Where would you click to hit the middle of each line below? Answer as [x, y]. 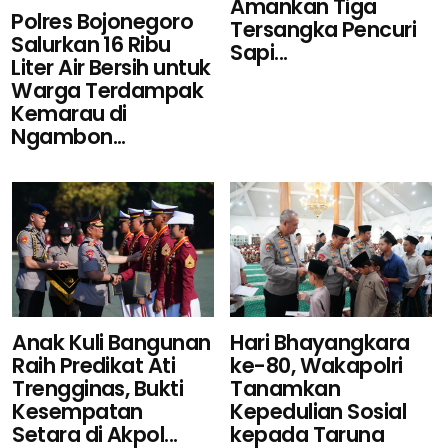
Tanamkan [285, 389]
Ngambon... [68, 137]
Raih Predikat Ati [94, 366]
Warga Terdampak [107, 91]
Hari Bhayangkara [320, 343]
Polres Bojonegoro [102, 22]
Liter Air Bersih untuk [111, 68]
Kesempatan [77, 412]
